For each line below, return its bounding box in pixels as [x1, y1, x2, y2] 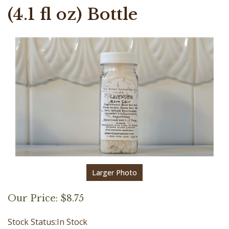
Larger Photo [92, 168, 137, 178]
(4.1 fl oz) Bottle [8, 4, 138, 25]
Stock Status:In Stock [8, 216, 87, 228]
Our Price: [8, 193, 58, 204]
